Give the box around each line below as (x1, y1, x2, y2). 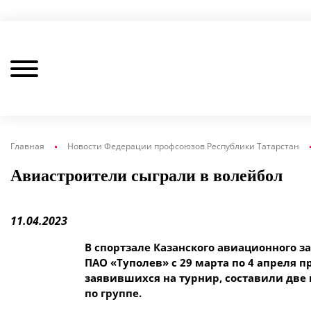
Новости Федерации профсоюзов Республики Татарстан (67, 140, 299, 152)
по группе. (85, 286, 142, 300)
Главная (10, 140, 44, 152)
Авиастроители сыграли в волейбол (10, 167, 283, 185)
